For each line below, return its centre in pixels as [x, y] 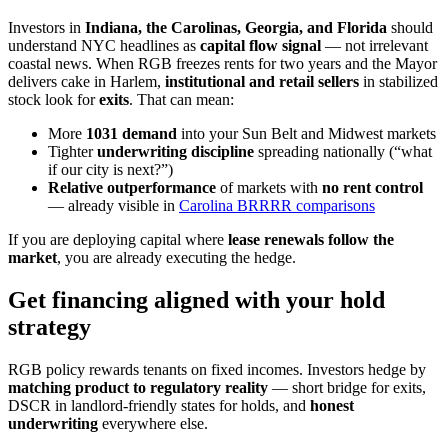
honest [332, 406]
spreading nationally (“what [343, 152]
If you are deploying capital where [118, 240]
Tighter [72, 152]
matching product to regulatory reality [138, 388]
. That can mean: [181, 100]
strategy [49, 327]
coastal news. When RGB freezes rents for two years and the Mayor [222, 64]
